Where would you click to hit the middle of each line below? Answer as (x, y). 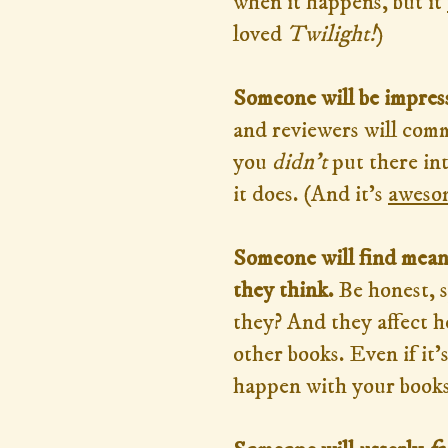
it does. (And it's (310, 194)
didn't (299, 162)
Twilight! (331, 34)
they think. (283, 290)
